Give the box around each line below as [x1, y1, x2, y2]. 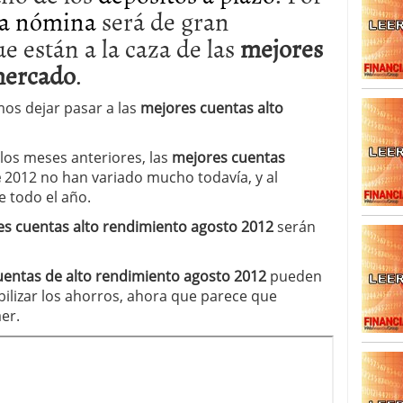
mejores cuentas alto [140, 98, 283, 118]
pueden [266, 266, 322, 286]
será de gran [96, 2, 229, 40]
